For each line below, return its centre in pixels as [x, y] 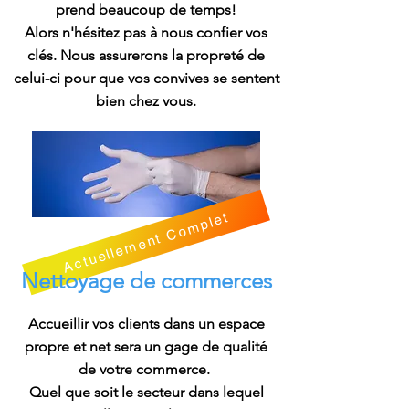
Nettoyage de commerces [146, 281]
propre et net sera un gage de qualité [146, 346]
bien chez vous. [146, 101]
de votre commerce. [146, 369]
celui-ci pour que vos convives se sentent [146, 78]
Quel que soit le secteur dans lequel [146, 392]
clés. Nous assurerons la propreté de [146, 55]
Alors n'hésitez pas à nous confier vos [146, 32]
